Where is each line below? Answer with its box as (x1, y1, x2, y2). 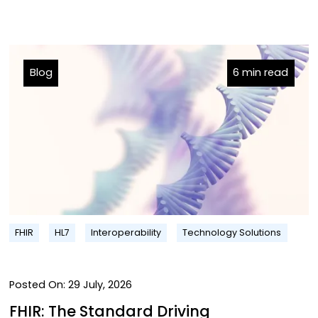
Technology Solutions (182, 226, 282, 238)
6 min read (233, 65, 289, 80)
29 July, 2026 (65, 278, 132, 292)
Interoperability (91, 226, 162, 238)
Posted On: (9, 278, 65, 292)
